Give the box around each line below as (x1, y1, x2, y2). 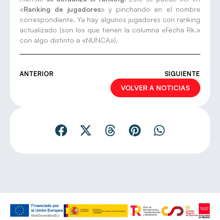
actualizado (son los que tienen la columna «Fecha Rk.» (20, 25, 200, 34)
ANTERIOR (20, 69, 54, 78)
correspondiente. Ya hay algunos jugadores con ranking (20, 15, 200, 24)
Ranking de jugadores (24, 4, 101, 13)
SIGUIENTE (165, 69, 200, 78)
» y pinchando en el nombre (100, 4, 201, 13)
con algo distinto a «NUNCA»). (20, 35, 118, 44)
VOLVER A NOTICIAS (121, 83, 190, 92)
